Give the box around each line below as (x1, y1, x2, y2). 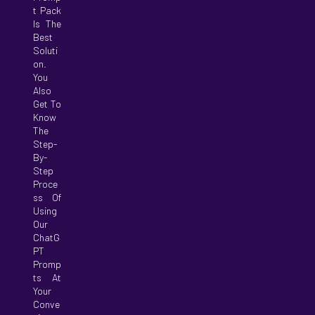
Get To (33, 97, 62, 110)
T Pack (33, 4, 62, 16)
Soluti (33, 44, 58, 56)
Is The (33, 17, 62, 30)
